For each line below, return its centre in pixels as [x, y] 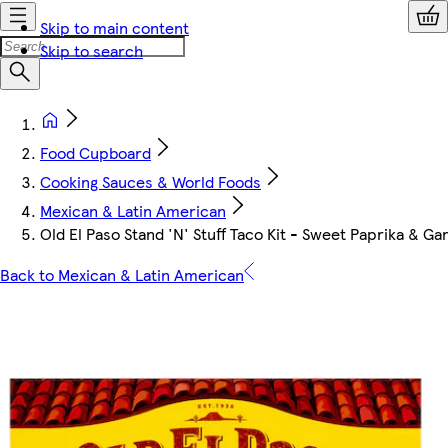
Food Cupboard [95, 152]
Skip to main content [114, 27]
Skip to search [91, 50]
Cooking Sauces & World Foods [150, 181]
